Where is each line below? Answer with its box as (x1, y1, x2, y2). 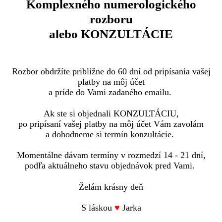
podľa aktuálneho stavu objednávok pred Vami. (25, 161, 197, 171)
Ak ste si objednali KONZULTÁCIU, (43, 108, 179, 118)
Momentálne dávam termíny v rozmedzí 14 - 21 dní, (16, 150, 206, 161)
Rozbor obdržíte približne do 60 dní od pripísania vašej (11, 66, 211, 76)
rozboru (89, 12, 133, 26)
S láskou (81, 202, 114, 213)
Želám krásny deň (79, 181, 143, 192)
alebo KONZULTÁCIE (49, 27, 173, 41)
